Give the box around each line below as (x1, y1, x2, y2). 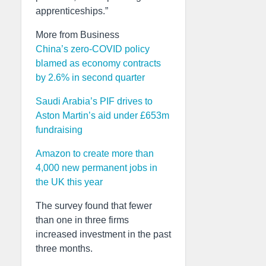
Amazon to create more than (36, 148, 154, 159)
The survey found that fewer (36, 201, 152, 211)
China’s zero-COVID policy (36, 44, 150, 54)
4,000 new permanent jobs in (36, 163, 157, 173)
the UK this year (36, 177, 103, 187)
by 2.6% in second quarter (36, 72, 145, 83)
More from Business (36, 30, 119, 40)
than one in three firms (36, 215, 129, 225)
